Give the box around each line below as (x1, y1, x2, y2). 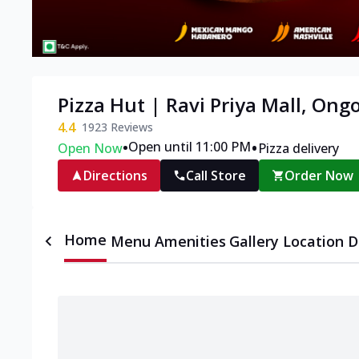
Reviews (107, 119, 153, 135)
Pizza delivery (258, 139, 339, 158)
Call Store (186, 167, 246, 185)
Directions (83, 167, 147, 185)
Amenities (154, 232, 226, 252)
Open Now (58, 139, 123, 158)
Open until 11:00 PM (128, 138, 251, 156)
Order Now (284, 167, 354, 185)
